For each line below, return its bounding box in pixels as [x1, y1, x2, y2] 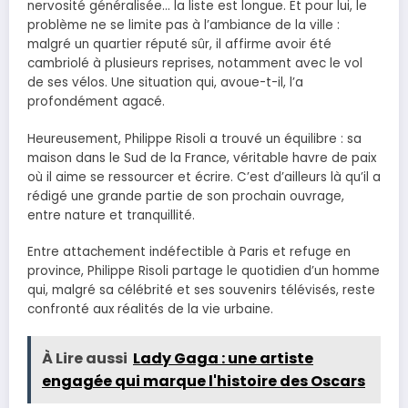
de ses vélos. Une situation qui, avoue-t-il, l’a [27, 74, 303, 92]
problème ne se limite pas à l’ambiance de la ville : [27, 16, 340, 35]
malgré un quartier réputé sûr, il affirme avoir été [27, 36, 331, 54]
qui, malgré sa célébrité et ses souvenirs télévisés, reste [27, 280, 375, 299]
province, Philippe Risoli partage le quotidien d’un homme [27, 261, 380, 280]
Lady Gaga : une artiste [133, 347, 313, 369]
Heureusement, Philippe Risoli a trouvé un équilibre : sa [27, 129, 362, 148]
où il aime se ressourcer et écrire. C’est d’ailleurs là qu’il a [27, 168, 381, 186]
